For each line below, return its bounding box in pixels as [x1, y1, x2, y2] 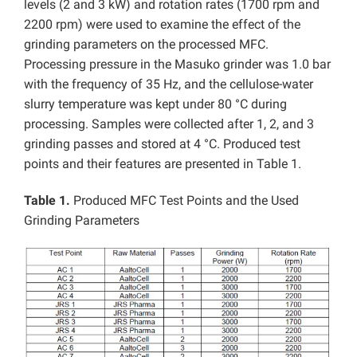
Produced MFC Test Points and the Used [73, 193, 299, 209]
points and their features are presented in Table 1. [24, 156, 301, 172]
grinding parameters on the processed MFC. [24, 37, 269, 53]
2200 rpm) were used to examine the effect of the [24, 17, 300, 33]
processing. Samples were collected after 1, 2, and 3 [24, 116, 314, 132]
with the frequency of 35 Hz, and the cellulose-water [24, 76, 313, 92]
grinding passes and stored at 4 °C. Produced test [24, 136, 300, 152]
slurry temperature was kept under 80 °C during [24, 96, 287, 112]
